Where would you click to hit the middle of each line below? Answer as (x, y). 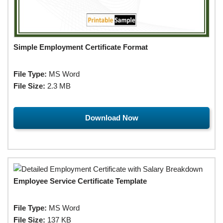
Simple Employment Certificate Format (81, 47)
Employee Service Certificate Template (80, 181)
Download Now (111, 117)
